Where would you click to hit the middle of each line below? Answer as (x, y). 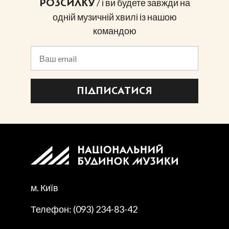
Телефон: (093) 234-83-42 (84, 209)
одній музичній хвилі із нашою (114, 17)
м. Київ (44, 188)
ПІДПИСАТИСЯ (114, 91)
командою (114, 31)
